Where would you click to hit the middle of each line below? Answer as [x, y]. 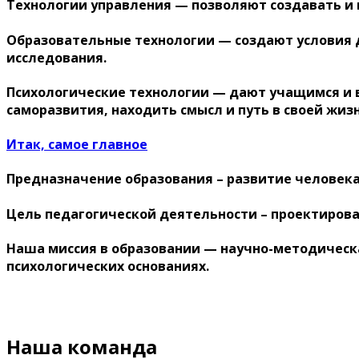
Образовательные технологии [111, 40]
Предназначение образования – [117, 179]
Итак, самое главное [77, 145]
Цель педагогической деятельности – [139, 214]
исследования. [56, 57]
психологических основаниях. [108, 266]
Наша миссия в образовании [105, 248]
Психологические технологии [108, 92]
